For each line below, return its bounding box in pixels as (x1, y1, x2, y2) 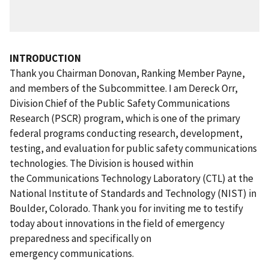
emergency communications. (10, 246, 134, 260)
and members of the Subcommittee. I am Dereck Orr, (10, 81, 238, 95)
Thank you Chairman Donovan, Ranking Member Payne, (10, 66, 245, 80)
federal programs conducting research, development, (10, 126, 243, 140)
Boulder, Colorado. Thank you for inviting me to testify (10, 201, 243, 215)
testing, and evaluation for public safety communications (10, 141, 257, 155)
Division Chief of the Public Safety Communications (10, 96, 230, 110)
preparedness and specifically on (10, 231, 151, 245)
